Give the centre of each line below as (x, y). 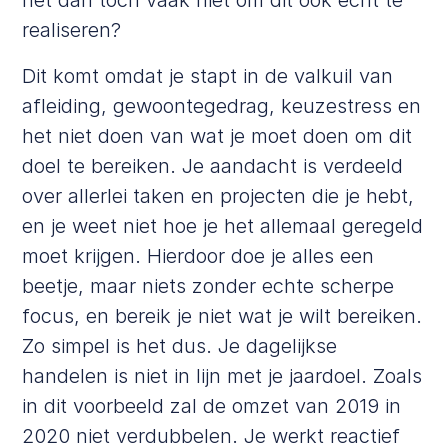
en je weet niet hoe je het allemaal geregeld (223, 225)
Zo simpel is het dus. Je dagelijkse (180, 345)
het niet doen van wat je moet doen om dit (217, 135)
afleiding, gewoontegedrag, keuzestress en (222, 105)
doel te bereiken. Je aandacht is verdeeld (213, 165)
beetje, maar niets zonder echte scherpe (208, 285)
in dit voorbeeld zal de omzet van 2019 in (212, 405)
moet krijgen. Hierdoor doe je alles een (198, 255)
